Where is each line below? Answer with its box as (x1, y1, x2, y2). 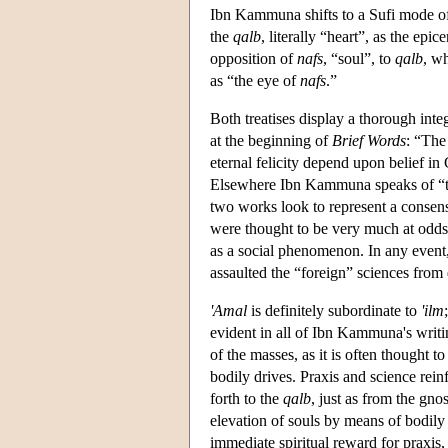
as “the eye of (210, 71, 300, 89)
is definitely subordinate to (247, 301, 421, 319)
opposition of (210, 49, 297, 67)
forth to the (210, 389, 283, 407)
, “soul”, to (323, 49, 395, 67)
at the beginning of (210, 131, 332, 149)
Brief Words (332, 131, 406, 149)
